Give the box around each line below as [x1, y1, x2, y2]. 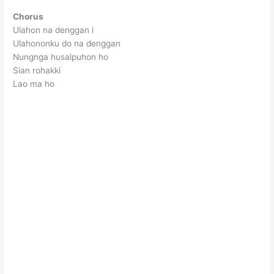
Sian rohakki [13, 65, 61, 76]
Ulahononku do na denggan [13, 39, 121, 49]
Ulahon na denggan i [13, 25, 94, 35]
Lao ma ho [13, 79, 55, 89]
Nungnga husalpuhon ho [13, 52, 109, 62]
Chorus [13, 12, 44, 22]
